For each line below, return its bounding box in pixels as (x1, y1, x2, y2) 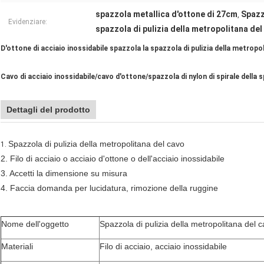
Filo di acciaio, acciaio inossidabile (100, 242, 227, 252)
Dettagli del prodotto (6, 105, 90, 115)
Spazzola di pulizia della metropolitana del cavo (8, 139, 184, 149)
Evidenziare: (8, 18, 47, 27)
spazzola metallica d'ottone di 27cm (95, 9, 237, 19)
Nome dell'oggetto (1, 219, 69, 229)
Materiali (1, 242, 33, 252)
